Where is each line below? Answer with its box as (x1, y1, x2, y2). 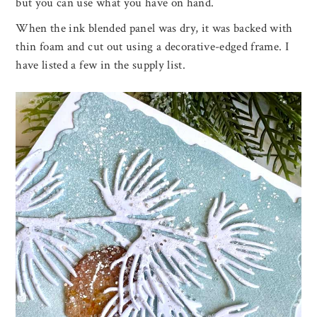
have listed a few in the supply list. (16, 57, 185, 73)
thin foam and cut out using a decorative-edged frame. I (16, 38, 289, 54)
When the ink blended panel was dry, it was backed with (16, 20, 293, 36)
